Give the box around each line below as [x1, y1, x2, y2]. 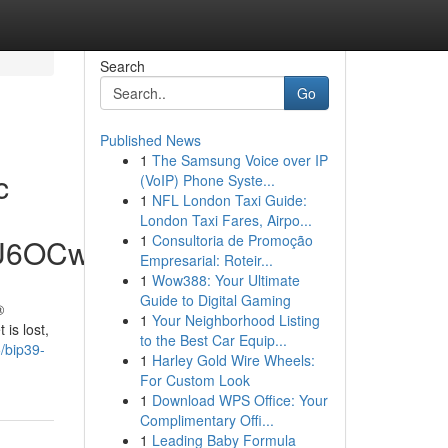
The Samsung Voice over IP [151, 150, 328, 170]
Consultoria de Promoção [151, 230, 313, 250]
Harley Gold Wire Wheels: [151, 350, 315, 370]
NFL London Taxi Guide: [151, 190, 307, 210]
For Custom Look [139, 370, 250, 390]
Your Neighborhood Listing [151, 310, 320, 330]
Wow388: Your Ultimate [151, 270, 300, 290]
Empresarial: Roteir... [139, 250, 273, 270]
